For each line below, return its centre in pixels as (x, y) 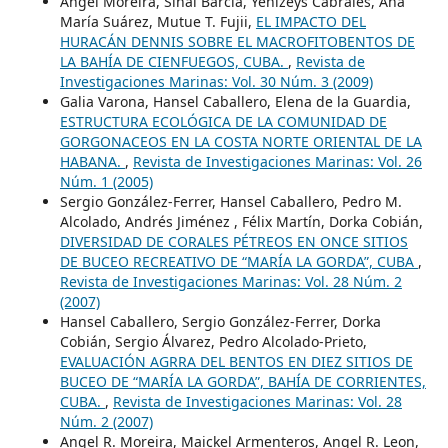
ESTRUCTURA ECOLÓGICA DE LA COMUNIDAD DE (223, 121)
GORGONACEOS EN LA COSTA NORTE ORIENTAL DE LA (240, 141)
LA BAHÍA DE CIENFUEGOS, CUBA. (173, 61)
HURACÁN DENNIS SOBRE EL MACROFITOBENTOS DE (237, 41)
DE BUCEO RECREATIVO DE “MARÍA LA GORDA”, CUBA (238, 261)
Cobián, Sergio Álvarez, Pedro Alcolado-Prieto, (213, 341)
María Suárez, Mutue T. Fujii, (157, 21)
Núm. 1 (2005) (106, 181)
